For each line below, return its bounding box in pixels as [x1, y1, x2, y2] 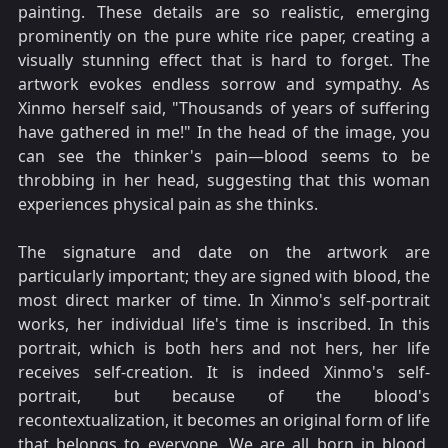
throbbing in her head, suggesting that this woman [18, 169, 430, 192]
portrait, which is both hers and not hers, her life [18, 337, 430, 360]
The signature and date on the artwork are [18, 241, 430, 264]
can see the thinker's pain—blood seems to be [18, 145, 430, 168]
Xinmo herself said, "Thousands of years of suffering [18, 97, 430, 120]
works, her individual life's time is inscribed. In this [18, 313, 430, 336]
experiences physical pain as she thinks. [18, 193, 318, 216]
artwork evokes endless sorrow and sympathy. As [18, 73, 430, 96]
